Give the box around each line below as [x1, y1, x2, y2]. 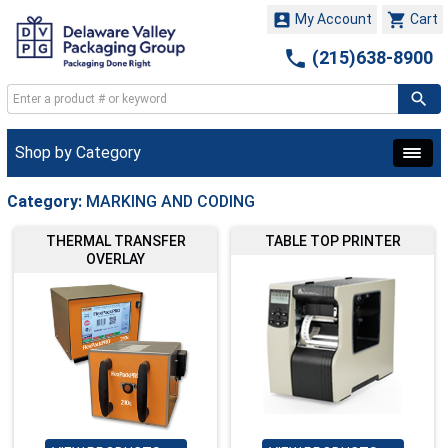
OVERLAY [86, 250, 145, 267]
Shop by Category [15, 142, 141, 162]
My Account [292, 11, 372, 27]
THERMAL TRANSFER [45, 232, 186, 249]
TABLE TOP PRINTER [264, 232, 401, 249]
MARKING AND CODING [86, 191, 255, 211]
